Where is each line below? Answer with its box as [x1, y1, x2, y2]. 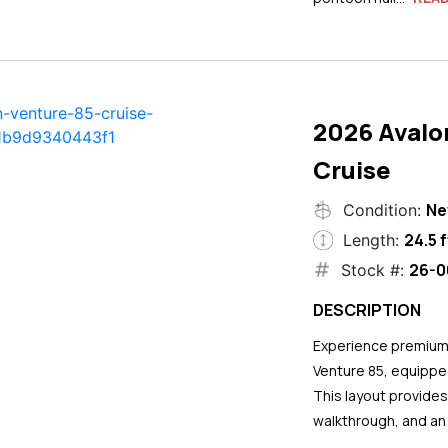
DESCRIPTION [312, 298, 421, 321]
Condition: [342, 199, 421, 220]
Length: [342, 229, 399, 250]
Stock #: [340, 259, 404, 280]
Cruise [312, 152, 391, 186]
